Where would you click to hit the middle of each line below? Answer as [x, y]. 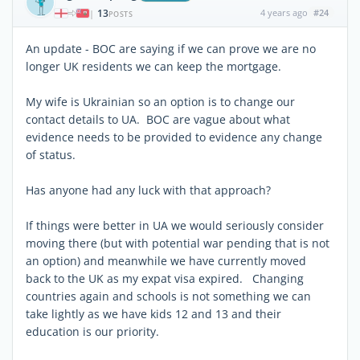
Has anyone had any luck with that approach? [148, 190]
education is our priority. [92, 331]
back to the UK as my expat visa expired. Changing [165, 278]
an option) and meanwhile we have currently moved [166, 260]
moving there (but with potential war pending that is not [178, 243]
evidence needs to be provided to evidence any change [174, 137]
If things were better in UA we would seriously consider [175, 225]
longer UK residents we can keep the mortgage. [153, 66]
